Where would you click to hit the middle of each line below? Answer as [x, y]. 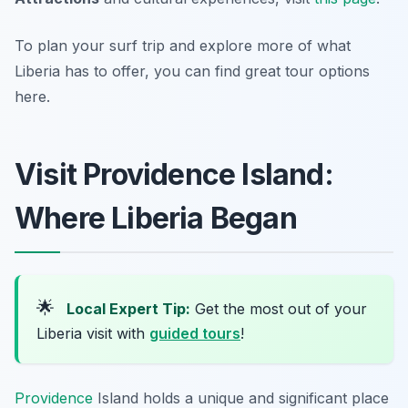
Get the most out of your [279, 309]
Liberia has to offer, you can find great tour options [192, 71]
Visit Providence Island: [174, 175]
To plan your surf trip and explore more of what [183, 46]
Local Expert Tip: [128, 309]
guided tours [195, 334]
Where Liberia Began [156, 219]
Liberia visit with [93, 334]
